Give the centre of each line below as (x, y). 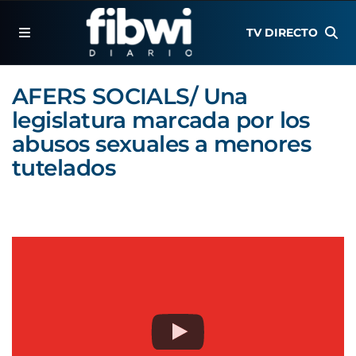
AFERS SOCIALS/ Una (130, 96)
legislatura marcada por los (161, 120)
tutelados (64, 168)
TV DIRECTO (282, 33)
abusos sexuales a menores (162, 144)
